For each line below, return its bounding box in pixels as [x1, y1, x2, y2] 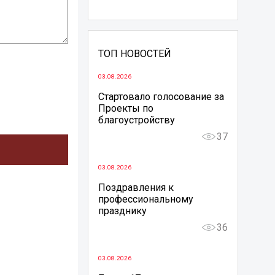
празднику [98, 205, 147, 217]
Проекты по [98, 103, 153, 115]
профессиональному [98, 193, 193, 206]
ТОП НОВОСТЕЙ [98, 48, 171, 60]
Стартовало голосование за [98, 91, 224, 103]
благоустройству [98, 114, 175, 126]
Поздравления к [98, 182, 174, 194]
